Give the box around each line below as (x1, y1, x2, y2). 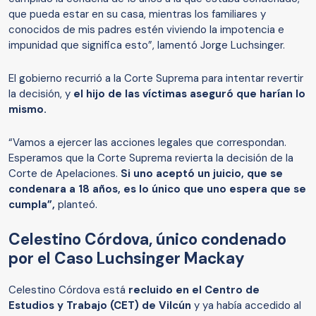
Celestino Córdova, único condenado (8, 229, 286, 250)
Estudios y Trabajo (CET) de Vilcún (8, 298, 191, 313)
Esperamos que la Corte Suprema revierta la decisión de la (8, 151, 293, 166)
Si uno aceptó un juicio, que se (121, 166, 283, 181)
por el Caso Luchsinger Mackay (8, 248, 245, 269)
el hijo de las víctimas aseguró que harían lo (71, 87, 305, 102)
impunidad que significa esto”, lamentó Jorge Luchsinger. (8, 38, 285, 53)
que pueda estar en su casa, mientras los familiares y (8, 7, 266, 22)
